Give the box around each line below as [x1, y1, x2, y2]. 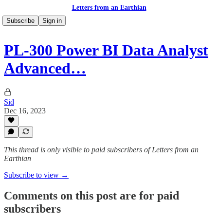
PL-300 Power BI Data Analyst [4, 41, 208, 59]
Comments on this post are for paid [4, 189, 179, 202]
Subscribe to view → [4, 171, 69, 179]
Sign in [42, 17, 62, 24]
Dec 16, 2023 [4, 106, 46, 115]
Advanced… [4, 59, 86, 77]
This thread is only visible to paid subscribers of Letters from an [4, 145, 199, 154]
